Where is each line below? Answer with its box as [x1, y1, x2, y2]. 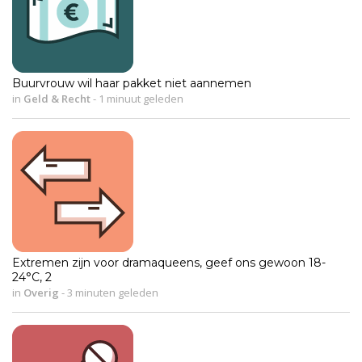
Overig [23, 284, 59, 300]
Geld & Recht [23, 90, 90, 106]
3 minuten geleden [65, 284, 158, 300]
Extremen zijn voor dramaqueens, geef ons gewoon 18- [12, 255, 326, 270]
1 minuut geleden [96, 90, 183, 106]
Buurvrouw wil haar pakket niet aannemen [12, 75, 251, 90]
